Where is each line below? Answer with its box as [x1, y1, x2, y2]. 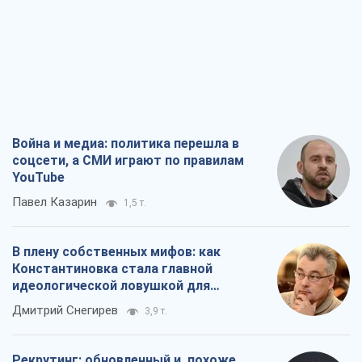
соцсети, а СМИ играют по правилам [12, 153, 244, 169]
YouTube [12, 170, 65, 186]
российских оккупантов [12, 295, 162, 311]
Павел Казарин [12, 195, 97, 210]
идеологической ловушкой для [12, 278, 210, 294]
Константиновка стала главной [12, 261, 213, 277]
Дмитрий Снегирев [12, 303, 118, 318]
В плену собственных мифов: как [12, 244, 221, 260]
